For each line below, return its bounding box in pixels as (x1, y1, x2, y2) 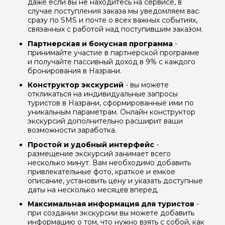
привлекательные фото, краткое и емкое (28, 167, 175, 176)
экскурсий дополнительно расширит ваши (28, 117, 183, 126)
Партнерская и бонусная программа (28, 39, 173, 48)
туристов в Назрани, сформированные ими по (28, 98, 194, 108)
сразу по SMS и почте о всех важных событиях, (28, 15, 197, 25)
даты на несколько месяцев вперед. (28, 185, 159, 194)
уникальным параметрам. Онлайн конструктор (28, 107, 195, 117)
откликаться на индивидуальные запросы (28, 89, 178, 99)
